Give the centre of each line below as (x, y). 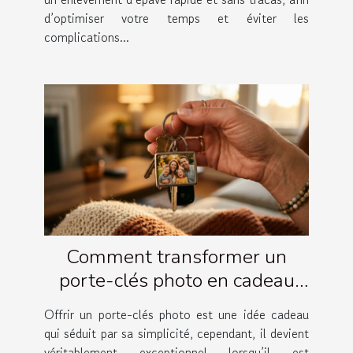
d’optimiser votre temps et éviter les (176, 18)
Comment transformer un (176, 257)
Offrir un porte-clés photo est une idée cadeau (176, 315)
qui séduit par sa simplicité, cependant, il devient (176, 334)
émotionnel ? (176, 305)
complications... (87, 37)
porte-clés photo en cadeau (176, 281)
